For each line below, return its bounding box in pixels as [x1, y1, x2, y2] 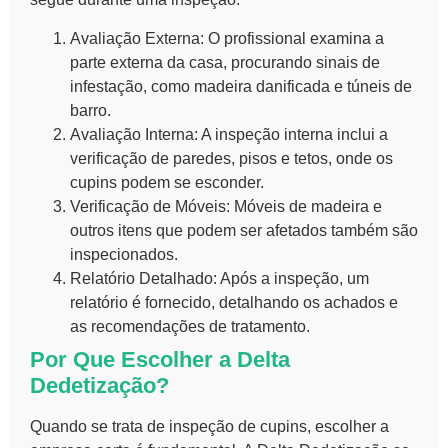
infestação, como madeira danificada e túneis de [70, 77, 412, 95]
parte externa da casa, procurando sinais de [70, 53, 380, 71]
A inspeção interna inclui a [198, 125, 388, 143]
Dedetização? [30, 372, 169, 398]
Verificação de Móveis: [70, 197, 230, 215]
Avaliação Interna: [70, 125, 198, 143]
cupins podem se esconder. [70, 173, 264, 191]
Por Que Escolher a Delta [30, 346, 290, 372]
